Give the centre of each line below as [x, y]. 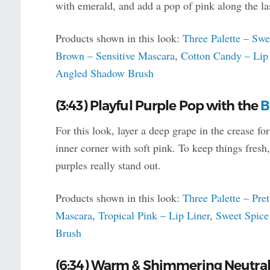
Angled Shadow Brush [104, 73]
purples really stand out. [108, 165]
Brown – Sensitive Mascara [115, 55]
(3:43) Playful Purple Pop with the [158, 105]
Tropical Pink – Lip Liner [154, 215]
